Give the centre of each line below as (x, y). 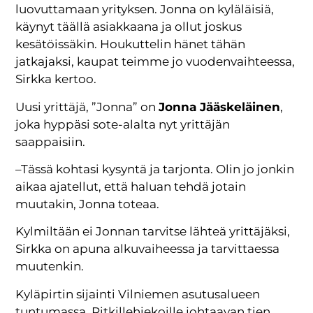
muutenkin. (51, 267)
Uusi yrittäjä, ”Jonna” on (87, 107)
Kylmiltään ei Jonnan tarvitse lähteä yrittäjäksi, (153, 232)
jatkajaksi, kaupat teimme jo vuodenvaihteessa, (155, 62)
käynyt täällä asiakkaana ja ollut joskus (129, 27)
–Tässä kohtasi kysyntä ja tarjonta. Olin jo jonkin (155, 169)
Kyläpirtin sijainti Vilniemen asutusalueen (138, 294)
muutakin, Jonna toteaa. (88, 204)
